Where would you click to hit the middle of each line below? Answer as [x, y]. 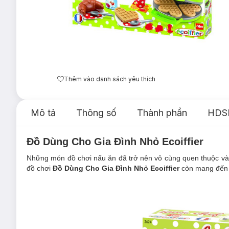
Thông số [96, 112]
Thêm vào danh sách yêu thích [110, 79]
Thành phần [162, 112]
